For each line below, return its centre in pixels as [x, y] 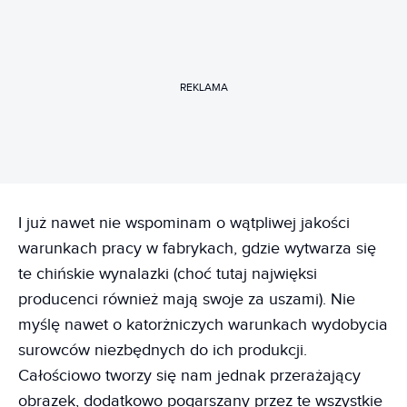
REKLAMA [203, 87]
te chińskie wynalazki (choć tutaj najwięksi [168, 273]
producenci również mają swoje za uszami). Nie [187, 299]
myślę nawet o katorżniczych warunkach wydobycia [203, 324]
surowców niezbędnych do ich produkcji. [163, 350]
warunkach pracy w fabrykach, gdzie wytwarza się [197, 248]
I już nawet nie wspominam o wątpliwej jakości [184, 223]
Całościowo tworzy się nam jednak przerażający [189, 375]
